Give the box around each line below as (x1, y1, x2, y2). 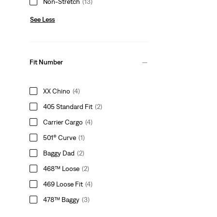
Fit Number (30, 58, 63, 66)
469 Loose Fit (43, 180, 83, 188)
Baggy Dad (43, 149, 75, 157)
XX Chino (43, 87, 71, 95)
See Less (30, 15, 55, 23)
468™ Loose (43, 164, 80, 172)
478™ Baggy (43, 195, 80, 203)
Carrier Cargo (43, 118, 83, 126)
